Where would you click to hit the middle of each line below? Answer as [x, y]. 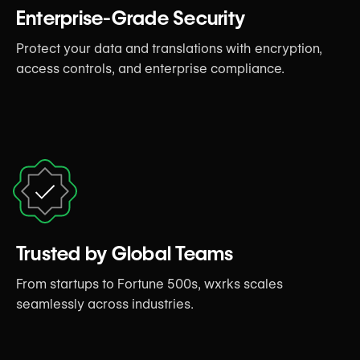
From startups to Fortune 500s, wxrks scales [149, 284]
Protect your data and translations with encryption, [169, 48]
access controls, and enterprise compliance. [150, 68]
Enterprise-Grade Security [131, 18]
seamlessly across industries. [105, 304]
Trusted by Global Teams [125, 253]
